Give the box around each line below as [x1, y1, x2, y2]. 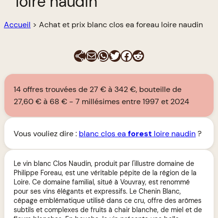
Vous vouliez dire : [14, 128, 79, 139]
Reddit [132, 47, 167, 63]
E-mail [85, 47, 107, 63]
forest [128, 128, 152, 139]
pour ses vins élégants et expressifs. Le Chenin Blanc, [14, 186, 182, 196]
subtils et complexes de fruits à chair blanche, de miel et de [14, 205, 202, 214]
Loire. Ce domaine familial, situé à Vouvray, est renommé [14, 177, 190, 186]
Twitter [109, 47, 146, 63]
